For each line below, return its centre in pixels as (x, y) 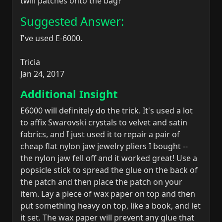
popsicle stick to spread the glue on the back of (109, 170)
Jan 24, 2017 (42, 74)
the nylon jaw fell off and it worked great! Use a (109, 158)
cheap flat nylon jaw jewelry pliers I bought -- (104, 146)
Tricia (30, 62)
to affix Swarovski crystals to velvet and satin (104, 123)
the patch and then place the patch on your (101, 182)
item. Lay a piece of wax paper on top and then (108, 194)
